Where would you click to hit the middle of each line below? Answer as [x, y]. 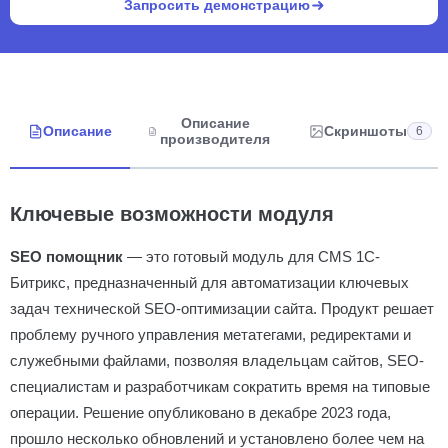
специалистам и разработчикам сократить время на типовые [220, 386]
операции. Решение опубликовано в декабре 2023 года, [200, 412]
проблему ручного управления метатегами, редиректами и [210, 334]
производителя [215, 139]
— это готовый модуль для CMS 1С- [251, 256]
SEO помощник [66, 256]
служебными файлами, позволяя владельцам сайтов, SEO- [217, 360]
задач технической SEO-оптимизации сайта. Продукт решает [222, 308]
